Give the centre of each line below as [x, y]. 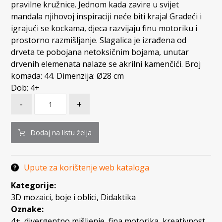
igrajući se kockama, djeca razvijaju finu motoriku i [104, 28]
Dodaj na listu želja [61, 133]
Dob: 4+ [26, 88]
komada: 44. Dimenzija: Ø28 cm [68, 76]
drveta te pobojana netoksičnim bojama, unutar [100, 52]
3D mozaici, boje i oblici [54, 197]
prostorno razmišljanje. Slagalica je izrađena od [99, 40]
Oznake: [28, 209]
